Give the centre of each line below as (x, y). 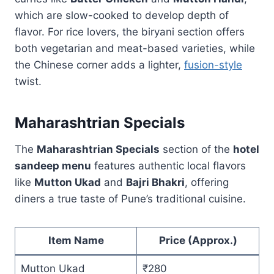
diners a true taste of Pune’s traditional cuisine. (130, 198)
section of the (196, 149)
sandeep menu (53, 165)
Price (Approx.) (198, 240)
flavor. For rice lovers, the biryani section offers (130, 31)
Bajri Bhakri (155, 182)
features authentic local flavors (168, 165)
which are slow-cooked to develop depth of (122, 15)
